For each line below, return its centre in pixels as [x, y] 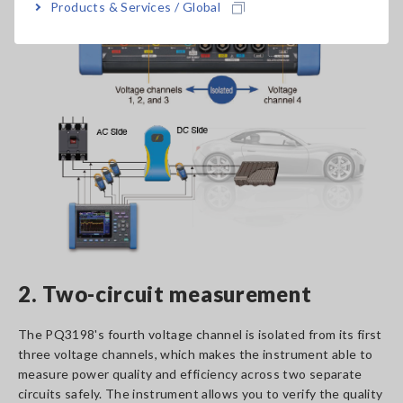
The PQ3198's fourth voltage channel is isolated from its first [200, 334]
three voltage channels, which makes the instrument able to [196, 354]
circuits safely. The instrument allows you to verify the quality [201, 394]
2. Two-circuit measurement [165, 294]
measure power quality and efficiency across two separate [190, 374]
